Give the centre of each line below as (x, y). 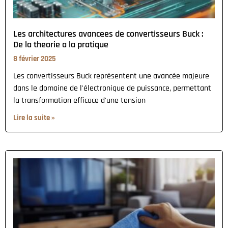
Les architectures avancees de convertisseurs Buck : (108, 34)
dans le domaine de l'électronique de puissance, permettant (112, 88)
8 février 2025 (35, 59)
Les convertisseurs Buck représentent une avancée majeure (111, 76)
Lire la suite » (34, 118)
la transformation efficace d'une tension (79, 100)
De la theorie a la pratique (61, 44)
